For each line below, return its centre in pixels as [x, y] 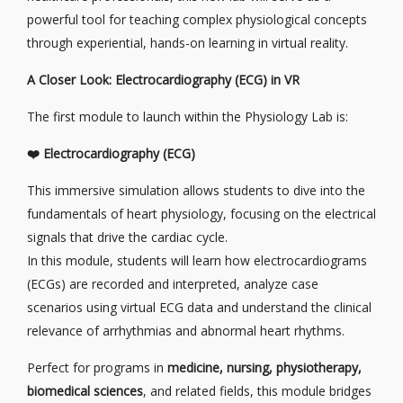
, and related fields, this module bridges [257, 391]
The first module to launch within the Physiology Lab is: [188, 116]
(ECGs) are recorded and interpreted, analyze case [173, 284]
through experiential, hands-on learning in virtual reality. [188, 43]
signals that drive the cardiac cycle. [127, 237]
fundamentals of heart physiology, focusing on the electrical [201, 214]
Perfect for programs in [97, 367]
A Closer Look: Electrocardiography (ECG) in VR [163, 80]
